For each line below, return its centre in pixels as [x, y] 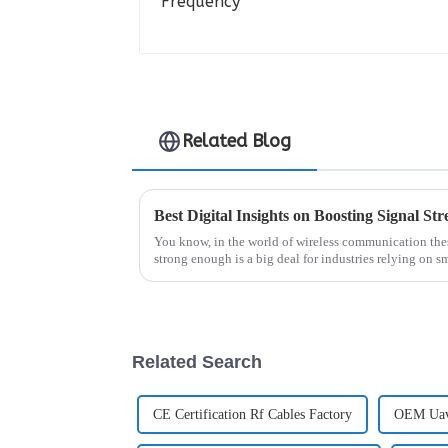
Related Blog [237, 141]
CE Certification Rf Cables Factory [252, 414]
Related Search [197, 361]
